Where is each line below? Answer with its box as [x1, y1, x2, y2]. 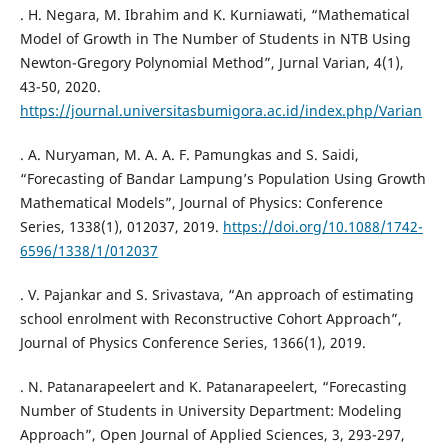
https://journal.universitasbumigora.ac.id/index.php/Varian [19, 100, 422, 120]
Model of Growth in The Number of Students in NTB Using [19, 28, 411, 48]
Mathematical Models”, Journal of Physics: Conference [19, 192, 383, 212]
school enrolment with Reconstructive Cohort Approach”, [19, 308, 402, 328]
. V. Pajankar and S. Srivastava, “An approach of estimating [19, 284, 414, 304]
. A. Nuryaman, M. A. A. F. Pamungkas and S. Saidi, [19, 144, 359, 164]
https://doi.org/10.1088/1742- [222, 216, 423, 236]
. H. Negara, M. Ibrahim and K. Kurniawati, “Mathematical [19, 4, 410, 24]
